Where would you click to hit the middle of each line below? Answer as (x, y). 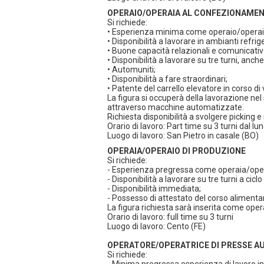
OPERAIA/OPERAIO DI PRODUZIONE (176, 151)
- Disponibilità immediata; (154, 189)
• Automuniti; (131, 70)
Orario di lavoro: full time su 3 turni (170, 217)
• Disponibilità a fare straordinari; (167, 79)
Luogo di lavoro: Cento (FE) (156, 226)
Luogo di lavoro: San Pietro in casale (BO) (183, 136)
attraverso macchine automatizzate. (176, 107)
